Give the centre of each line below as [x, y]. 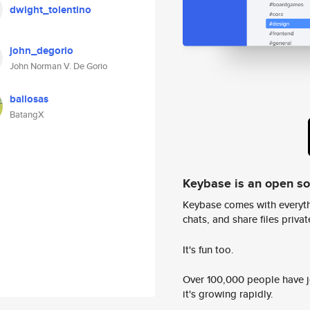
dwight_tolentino [51, 10]
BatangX [27, 115]
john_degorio [42, 51]
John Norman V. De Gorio [58, 66]
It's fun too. [208, 249]
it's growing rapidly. [228, 294]
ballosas [29, 99]
